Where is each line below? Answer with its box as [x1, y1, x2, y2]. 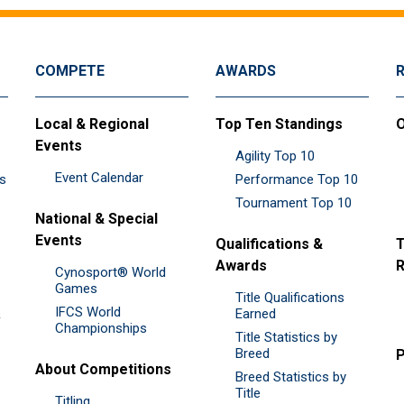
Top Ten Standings [216, 115, 343, 133]
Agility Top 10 [235, 148, 315, 165]
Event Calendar [55, 170, 143, 187]
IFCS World [55, 304, 121, 321]
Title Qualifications [235, 289, 344, 307]
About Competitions [35, 361, 171, 379]
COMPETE [35, 62, 105, 80]
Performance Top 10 [235, 171, 358, 188]
